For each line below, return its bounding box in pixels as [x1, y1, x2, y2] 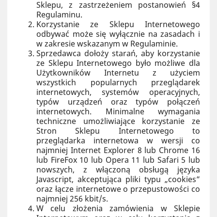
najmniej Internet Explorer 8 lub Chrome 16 [36, 145, 200, 155]
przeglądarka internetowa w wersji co [36, 135, 200, 146]
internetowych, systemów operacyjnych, [36, 87, 200, 97]
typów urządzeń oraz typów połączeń [36, 96, 200, 107]
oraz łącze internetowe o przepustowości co [36, 184, 200, 194]
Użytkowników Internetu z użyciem [36, 67, 200, 78]
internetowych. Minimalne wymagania [36, 106, 200, 117]
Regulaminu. [36, 9, 82, 20]
